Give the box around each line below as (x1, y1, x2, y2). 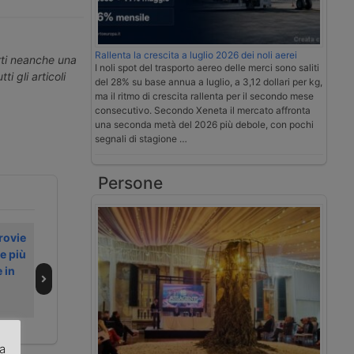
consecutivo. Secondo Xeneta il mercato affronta (95, 104, 311, 117)
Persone (98, 173, 163, 194)
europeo (90, 247, 137, 261)
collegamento (249, 247, 324, 261)
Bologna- (249, 281, 300, 294)
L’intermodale (90, 231, 164, 244)
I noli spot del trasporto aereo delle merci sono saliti (95, 62, 319, 74)
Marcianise (249, 297, 310, 311)
